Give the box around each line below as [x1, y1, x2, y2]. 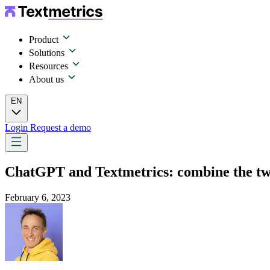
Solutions [29, 48, 67, 58]
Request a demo [30, 122, 91, 133]
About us [29, 74, 66, 84]
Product [29, 34, 61, 45]
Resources [29, 61, 71, 71]
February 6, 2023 [5, 192, 71, 202]
